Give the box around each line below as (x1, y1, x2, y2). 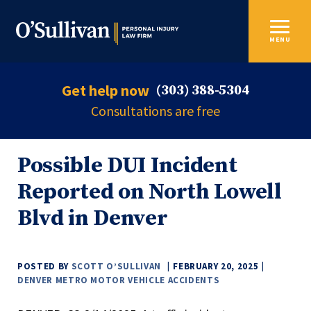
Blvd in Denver (17, 205, 168, 233)
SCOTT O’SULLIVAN (71, 260, 161, 272)
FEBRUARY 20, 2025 (173, 260, 259, 272)
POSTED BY (17, 260, 72, 272)
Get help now (62, 81, 150, 100)
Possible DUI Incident (17, 152, 237, 180)
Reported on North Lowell (17, 178, 282, 206)
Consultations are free (91, 102, 220, 119)
